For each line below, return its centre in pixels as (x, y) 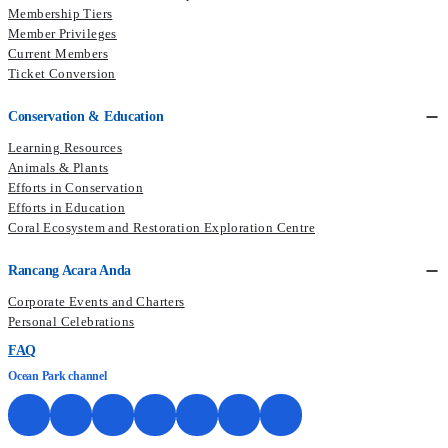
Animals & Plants (58, 167)
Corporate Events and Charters (96, 301)
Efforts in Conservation (76, 187)
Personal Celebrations (71, 321)
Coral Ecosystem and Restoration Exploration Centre (161, 227)
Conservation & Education (86, 116)
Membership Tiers (60, 13)
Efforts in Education (66, 207)
